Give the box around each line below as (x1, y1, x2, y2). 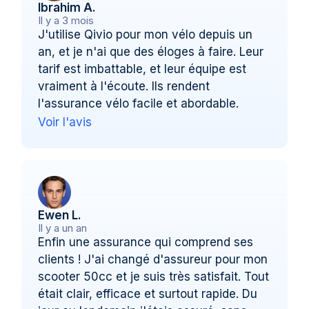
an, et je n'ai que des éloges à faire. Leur (38, 44, 264, 59)
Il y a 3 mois (38, 13, 94, 27)
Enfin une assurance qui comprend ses (38, 235, 254, 249)
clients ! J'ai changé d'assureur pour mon (38, 252, 268, 266)
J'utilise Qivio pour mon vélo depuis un (38, 27, 253, 41)
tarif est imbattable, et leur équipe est (38, 61, 247, 76)
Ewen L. (38, 208, 82, 222)
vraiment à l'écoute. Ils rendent (38, 79, 210, 93)
